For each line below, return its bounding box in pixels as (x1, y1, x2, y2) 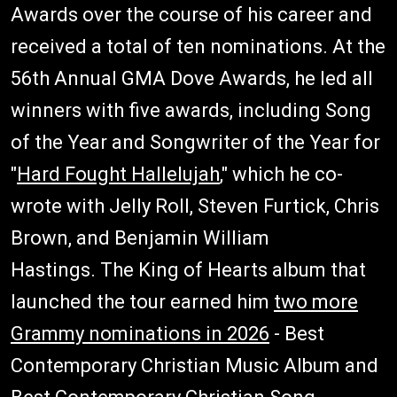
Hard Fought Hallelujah (17, 162, 220, 185)
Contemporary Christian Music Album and (11, 354, 378, 377)
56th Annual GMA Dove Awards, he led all (11, 66, 373, 90)
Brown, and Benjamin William (11, 226, 269, 249)
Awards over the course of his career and (11, 3, 372, 26)
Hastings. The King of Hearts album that (11, 258, 366, 281)
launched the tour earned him (11, 290, 274, 313)
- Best (269, 322, 324, 345)
